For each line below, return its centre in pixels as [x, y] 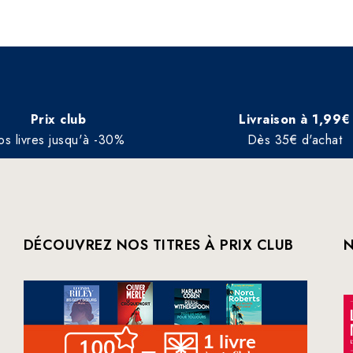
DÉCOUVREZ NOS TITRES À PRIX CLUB [158, 245]
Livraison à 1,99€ [295, 119]
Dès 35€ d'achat [295, 139]
